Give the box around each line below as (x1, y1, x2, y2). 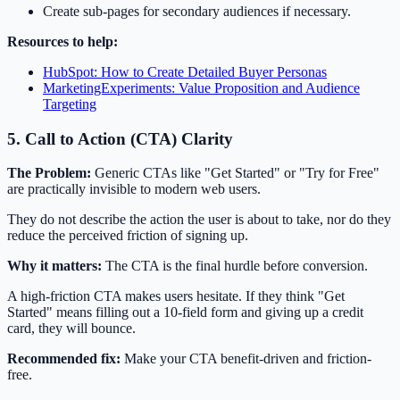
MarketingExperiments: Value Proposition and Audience (43, 79, 360, 96)
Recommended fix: (7, 351, 121, 367)
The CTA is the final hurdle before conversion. (102, 258, 368, 274)
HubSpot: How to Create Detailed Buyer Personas (43, 63, 327, 79)
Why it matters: (7, 258, 102, 274)
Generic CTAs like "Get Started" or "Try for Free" (91, 165, 379, 181)
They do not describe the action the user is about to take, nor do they (7, 212, 391, 228)
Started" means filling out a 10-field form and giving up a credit (7, 304, 363, 321)
